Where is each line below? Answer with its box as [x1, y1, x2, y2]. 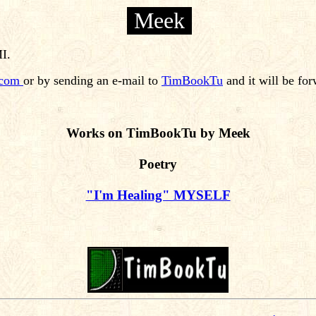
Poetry [139, 156, 177, 171]
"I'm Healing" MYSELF [85, 187, 231, 202]
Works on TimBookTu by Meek [66, 125, 250, 140]
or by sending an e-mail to [23, 73, 162, 87]
